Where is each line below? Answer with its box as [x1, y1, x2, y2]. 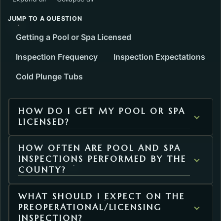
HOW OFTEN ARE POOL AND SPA [18, 143, 181, 154]
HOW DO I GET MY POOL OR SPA [18, 106, 185, 116]
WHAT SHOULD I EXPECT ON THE [18, 191, 185, 202]
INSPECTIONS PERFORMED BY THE [18, 154, 186, 165]
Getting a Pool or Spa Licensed [16, 32, 131, 42]
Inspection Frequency [16, 52, 98, 62]
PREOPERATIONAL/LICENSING [18, 202, 162, 213]
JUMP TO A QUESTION [8, 15, 82, 23]
